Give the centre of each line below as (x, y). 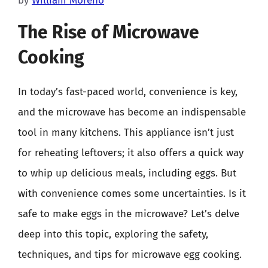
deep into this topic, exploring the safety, (113, 234)
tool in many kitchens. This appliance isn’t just (126, 133)
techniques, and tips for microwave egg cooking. (130, 255)
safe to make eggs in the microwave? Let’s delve (129, 214)
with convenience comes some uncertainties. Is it (132, 194)
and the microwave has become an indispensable (132, 112)
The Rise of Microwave (109, 32)
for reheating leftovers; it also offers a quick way (131, 153)
